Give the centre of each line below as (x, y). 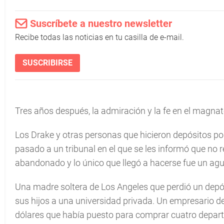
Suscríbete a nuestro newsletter (101, 23)
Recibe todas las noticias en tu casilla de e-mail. (99, 37)
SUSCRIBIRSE (47, 63)
